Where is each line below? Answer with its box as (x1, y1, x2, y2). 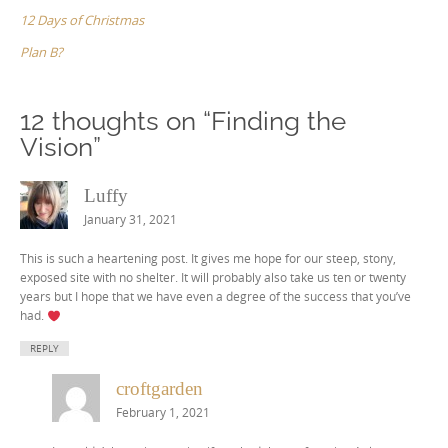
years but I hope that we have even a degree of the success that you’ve (20, 288, 411, 305)
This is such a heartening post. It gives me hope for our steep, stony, (20, 250, 396, 267)
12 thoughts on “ (20, 105, 211, 136)
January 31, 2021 (84, 212, 177, 228)
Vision (20, 131, 93, 162)
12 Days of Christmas (20, 10, 144, 29)
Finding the (211, 105, 346, 136)
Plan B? (20, 42, 63, 61)
